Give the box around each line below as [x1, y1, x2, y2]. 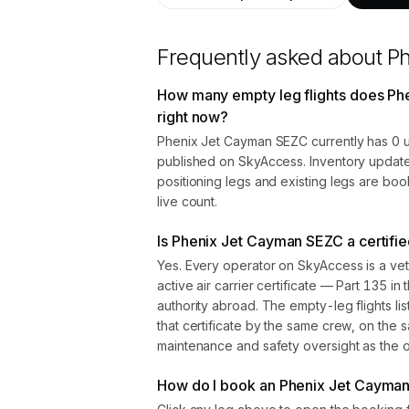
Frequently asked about [157, 44, 387, 70]
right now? [157, 108, 229, 126]
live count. [157, 194, 218, 209]
